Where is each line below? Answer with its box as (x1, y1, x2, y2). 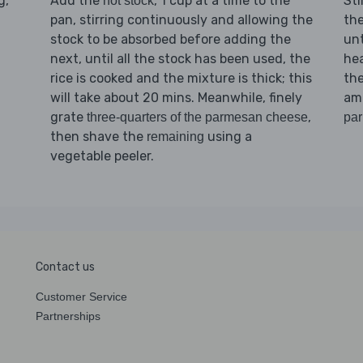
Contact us (36, 259, 95, 274)
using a (203, 128, 252, 144)
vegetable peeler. (49, 147, 154, 164)
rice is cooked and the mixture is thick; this (49, 70, 312, 86)
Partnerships (36, 309, 100, 322)
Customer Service (36, 289, 127, 303)
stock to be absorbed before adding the (49, 31, 291, 47)
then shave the (49, 128, 147, 144)
